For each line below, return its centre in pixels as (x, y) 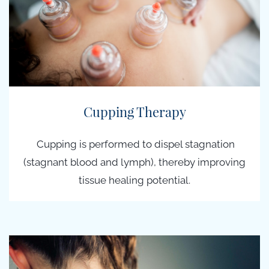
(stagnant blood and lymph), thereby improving (134, 162)
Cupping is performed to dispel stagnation (134, 144)
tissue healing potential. (134, 180)
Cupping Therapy (134, 112)
